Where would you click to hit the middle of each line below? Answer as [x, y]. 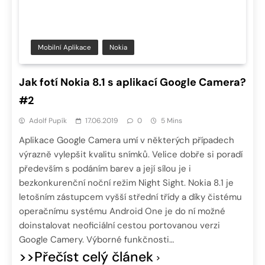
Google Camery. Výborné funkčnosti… [96, 240]
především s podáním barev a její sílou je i [105, 169]
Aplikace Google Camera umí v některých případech [127, 140]
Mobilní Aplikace [64, 48]
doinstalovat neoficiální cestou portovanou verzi [119, 226]
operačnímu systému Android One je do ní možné [122, 211]
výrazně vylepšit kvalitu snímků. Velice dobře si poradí [131, 155]
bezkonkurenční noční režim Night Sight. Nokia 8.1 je [126, 183]
